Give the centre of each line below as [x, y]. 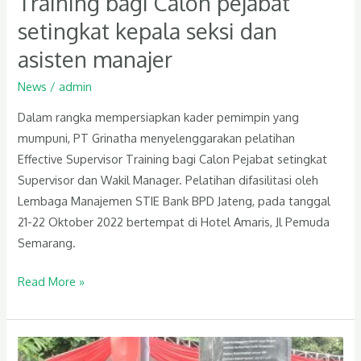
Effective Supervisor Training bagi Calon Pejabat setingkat [173, 159]
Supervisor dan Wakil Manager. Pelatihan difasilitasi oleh [168, 180]
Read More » [52, 282]
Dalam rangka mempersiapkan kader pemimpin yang [159, 117]
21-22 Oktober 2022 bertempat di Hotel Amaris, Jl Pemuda [174, 222]
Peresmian [45, 347]
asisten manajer [95, 59]
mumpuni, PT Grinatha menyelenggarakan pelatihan [157, 138]
